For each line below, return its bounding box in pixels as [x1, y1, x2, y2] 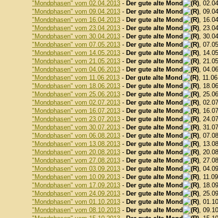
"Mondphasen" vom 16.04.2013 [32, 16, 120, 23]
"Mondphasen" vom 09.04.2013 [32, 8, 120, 15]
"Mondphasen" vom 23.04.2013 [32, 24, 120, 32]
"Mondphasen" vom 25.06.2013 [32, 91, 120, 98]
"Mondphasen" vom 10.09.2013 [32, 173, 120, 181]
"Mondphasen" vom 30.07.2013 [32, 124, 120, 131]
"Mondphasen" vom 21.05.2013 [32, 57, 120, 65]
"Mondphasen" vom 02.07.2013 [32, 99, 120, 106]
